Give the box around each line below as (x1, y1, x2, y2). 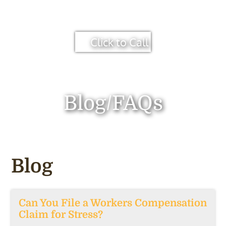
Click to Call (90, 34, 148, 49)
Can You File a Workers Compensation (19, 197, 207, 209)
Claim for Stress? (19, 209, 103, 220)
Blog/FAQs (63, 92, 163, 115)
